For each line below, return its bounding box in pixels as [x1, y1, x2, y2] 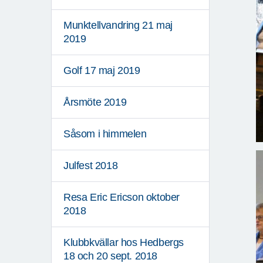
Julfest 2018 [63, 160, 118, 172]
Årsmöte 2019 [63, 96, 127, 109]
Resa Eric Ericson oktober [63, 191, 180, 204]
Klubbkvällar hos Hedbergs [63, 237, 184, 249]
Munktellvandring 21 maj [63, 19, 173, 32]
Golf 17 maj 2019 [63, 65, 140, 77]
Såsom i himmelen [63, 128, 147, 140]
